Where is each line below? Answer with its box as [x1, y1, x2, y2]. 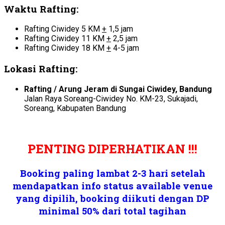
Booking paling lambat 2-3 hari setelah [20, 166, 205, 179]
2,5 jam [111, 34, 138, 44]
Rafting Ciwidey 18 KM [24, 43, 106, 53]
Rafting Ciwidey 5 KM [24, 24, 102, 34]
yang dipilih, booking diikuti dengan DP [16, 191, 209, 204]
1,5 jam [106, 24, 133, 34]
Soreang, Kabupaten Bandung [24, 103, 126, 113]
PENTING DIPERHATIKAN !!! [28, 140, 197, 157]
